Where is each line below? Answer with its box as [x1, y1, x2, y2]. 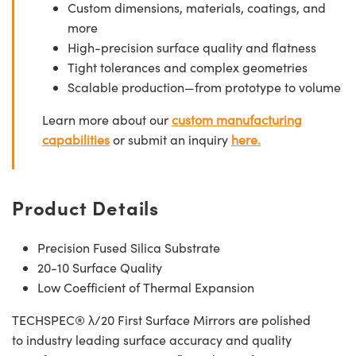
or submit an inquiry [110, 130, 231, 148]
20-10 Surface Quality [37, 258, 162, 276]
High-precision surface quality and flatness [68, 38, 316, 56]
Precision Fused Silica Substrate [37, 238, 220, 256]
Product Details [12, 193, 159, 220]
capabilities [42, 130, 110, 148]
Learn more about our [42, 110, 172, 128]
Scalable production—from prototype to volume [68, 78, 341, 95]
